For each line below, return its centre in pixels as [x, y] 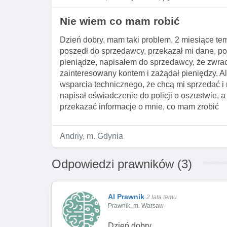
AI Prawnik [126, 197]
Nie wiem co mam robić [120, 21]
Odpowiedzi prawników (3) [122, 164]
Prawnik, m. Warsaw [136, 206]
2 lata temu [162, 197]
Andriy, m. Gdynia [91, 136]
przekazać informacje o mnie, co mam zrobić [139, 107]
